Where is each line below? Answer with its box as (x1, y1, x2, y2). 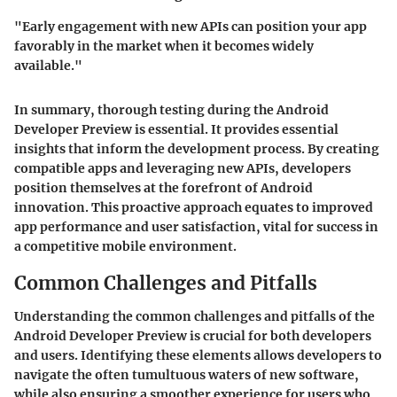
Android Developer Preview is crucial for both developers (14, 328, 371, 345)
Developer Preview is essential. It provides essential (14, 121, 339, 137)
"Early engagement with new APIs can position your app (14, 18, 367, 35)
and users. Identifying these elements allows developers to (14, 347, 382, 364)
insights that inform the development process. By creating (14, 140, 379, 157)
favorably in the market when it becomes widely (14, 37, 314, 54)
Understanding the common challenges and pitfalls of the (14, 308, 375, 325)
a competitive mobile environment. (14, 237, 237, 254)
